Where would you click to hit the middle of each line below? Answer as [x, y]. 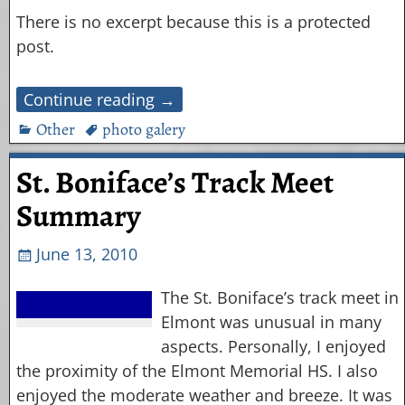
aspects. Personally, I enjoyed [274, 346]
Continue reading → [99, 100]
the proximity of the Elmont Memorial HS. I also [197, 370]
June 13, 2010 [86, 254]
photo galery [143, 130]
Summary [78, 216]
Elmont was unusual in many [272, 321]
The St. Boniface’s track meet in [280, 297]
